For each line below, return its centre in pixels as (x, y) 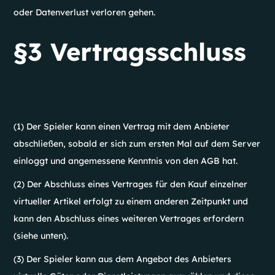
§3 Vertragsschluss (130, 52)
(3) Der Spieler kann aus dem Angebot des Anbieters (123, 259)
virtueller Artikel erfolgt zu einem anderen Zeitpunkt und (131, 201)
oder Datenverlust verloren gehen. (85, 12)
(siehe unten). (41, 236)
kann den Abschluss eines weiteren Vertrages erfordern (129, 219)
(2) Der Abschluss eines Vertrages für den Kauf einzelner (131, 184)
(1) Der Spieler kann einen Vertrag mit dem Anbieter (122, 126)
